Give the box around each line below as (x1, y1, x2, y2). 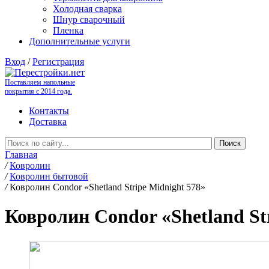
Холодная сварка (53, 4, 122, 14)
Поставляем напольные (5, 78, 75, 86)
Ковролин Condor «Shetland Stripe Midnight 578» (10, 182, 205, 192)
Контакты (29, 106, 69, 116)
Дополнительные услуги (29, 36, 130, 46)
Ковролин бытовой (10, 171, 88, 181)
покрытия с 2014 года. (5, 87, 72, 95)
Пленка (53, 25, 83, 35)
